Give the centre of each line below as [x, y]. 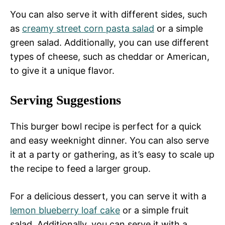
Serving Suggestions [66, 100]
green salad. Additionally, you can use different [109, 43]
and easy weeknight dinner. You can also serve [109, 141]
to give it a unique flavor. [62, 71]
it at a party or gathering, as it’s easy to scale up [112, 155]
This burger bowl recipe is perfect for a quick [106, 127]
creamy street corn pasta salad [88, 29]
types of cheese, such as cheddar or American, [110, 57]
